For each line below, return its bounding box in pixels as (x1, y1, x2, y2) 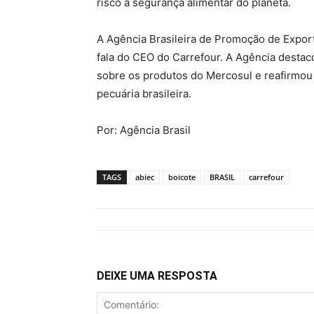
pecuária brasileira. (97, 87, 191, 101)
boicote (168, 172, 196, 183)
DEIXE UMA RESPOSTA (97, 269, 217, 283)
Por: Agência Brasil (97, 123, 191, 137)
